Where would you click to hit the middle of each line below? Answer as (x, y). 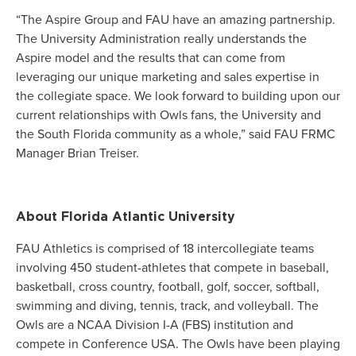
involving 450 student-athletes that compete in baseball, (172, 267)
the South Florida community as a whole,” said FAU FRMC (176, 134)
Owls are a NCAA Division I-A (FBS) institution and (155, 325)
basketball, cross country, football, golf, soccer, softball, (168, 286)
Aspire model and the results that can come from (151, 58)
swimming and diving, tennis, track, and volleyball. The (167, 306)
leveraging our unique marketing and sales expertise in (168, 77)
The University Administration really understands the (161, 39)
